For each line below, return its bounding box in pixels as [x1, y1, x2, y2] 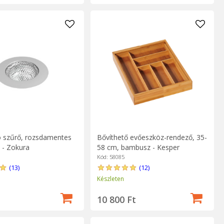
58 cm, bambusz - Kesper [96, 142, 179, 152]
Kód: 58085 [96, 152, 124, 160]
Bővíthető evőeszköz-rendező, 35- [96, 132, 207, 142]
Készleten [96, 174, 124, 183]
